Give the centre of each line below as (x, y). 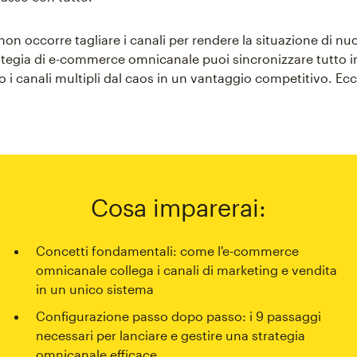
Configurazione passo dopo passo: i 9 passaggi (179, 316)
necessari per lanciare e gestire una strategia (171, 335)
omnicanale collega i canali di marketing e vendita (187, 270)
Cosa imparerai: (178, 208)
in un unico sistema (95, 289)
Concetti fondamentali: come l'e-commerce (168, 251)
